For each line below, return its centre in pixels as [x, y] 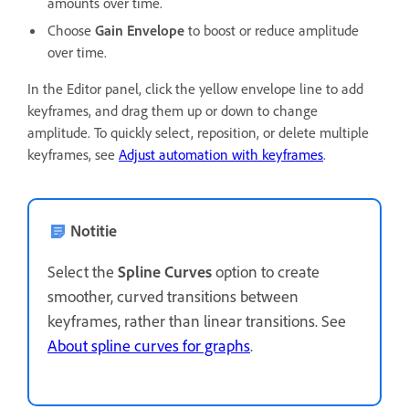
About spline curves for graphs [149, 345]
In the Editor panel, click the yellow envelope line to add [195, 89]
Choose [71, 30]
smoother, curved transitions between [173, 296]
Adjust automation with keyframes [221, 154]
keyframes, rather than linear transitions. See [197, 320]
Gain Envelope [140, 30]
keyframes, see [73, 154]
